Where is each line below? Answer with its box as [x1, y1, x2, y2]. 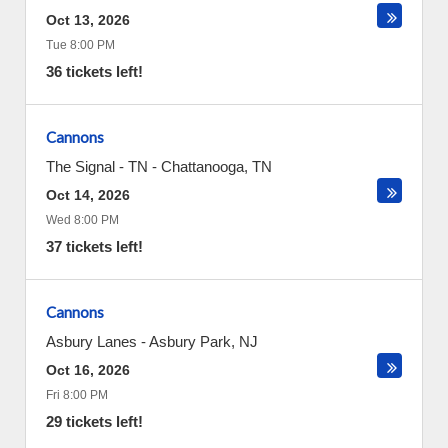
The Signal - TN [46, 158, 148, 175]
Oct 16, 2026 [46, 362, 130, 378]
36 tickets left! [46, 63, 143, 80]
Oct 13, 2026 [46, 12, 130, 28]
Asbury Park [149, 333, 231, 350]
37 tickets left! [46, 238, 143, 255]
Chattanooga [161, 158, 244, 175]
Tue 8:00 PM [46, 38, 115, 52]
